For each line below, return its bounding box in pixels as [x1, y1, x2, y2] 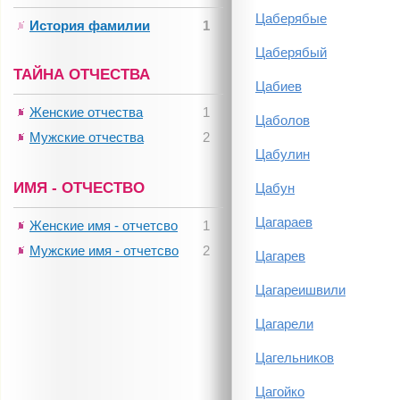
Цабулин [255, 146, 310, 162]
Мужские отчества [29, 129, 144, 145]
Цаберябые [255, 11, 327, 26]
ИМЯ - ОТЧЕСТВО [13, 179, 145, 196]
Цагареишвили [255, 282, 346, 297]
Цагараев [255, 214, 312, 229]
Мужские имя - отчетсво [29, 243, 179, 258]
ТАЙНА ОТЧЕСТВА [13, 66, 150, 83]
